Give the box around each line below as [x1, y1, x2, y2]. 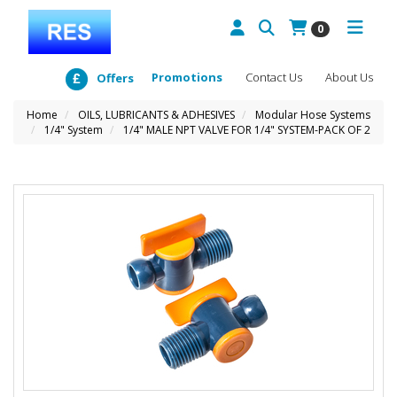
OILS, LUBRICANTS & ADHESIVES [78, 107, 235, 122]
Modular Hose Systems [255, 107, 370, 122]
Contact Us [245, 69, 302, 85]
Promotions [152, 69, 222, 85]
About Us [325, 69, 373, 85]
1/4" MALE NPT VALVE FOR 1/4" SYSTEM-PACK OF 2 [123, 122, 370, 137]
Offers [97, 69, 134, 86]
